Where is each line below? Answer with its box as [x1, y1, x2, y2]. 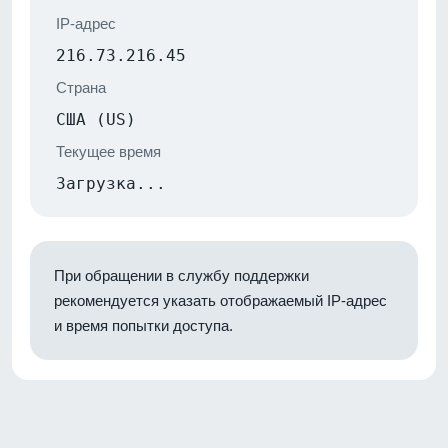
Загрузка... [56, 173, 166, 193]
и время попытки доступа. [54, 316, 233, 334]
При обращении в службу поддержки [54, 266, 309, 284]
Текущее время [56, 142, 161, 160]
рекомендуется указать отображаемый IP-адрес [54, 291, 387, 309]
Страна [56, 78, 106, 96]
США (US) [56, 109, 136, 129]
